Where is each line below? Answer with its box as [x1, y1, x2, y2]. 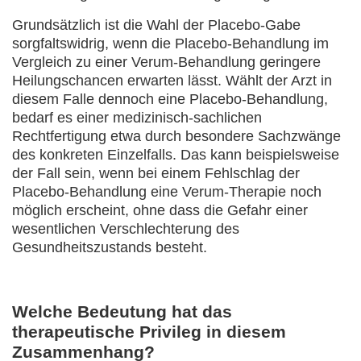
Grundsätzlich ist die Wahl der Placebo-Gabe [12, 17, 301, 33]
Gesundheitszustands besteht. [12, 239, 207, 255]
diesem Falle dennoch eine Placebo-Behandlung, [12, 91, 328, 107]
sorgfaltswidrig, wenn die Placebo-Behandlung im [12, 35, 329, 52]
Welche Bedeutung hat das [12, 302, 232, 321]
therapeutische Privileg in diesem [12, 322, 286, 341]
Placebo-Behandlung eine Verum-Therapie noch [12, 184, 322, 200]
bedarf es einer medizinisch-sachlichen [12, 110, 262, 126]
